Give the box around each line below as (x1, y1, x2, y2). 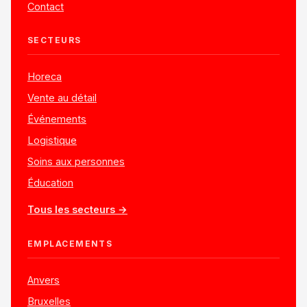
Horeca (27, 71, 62, 83)
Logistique (27, 134, 77, 147)
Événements (27, 113, 86, 125)
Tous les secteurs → (27, 204, 127, 216)
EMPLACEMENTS (27, 238, 113, 249)
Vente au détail (27, 92, 97, 104)
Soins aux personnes (27, 156, 125, 168)
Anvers (27, 274, 60, 286)
